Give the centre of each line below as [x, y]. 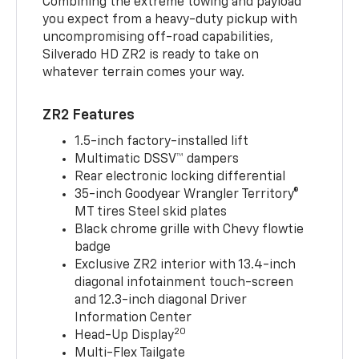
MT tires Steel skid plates [151, 213]
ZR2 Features [89, 116]
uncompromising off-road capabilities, [158, 38]
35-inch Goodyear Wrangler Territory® [187, 195]
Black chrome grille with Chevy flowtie [190, 230]
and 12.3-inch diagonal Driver [161, 301]
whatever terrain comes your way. [144, 73]
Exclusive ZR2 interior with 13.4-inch [186, 266]
